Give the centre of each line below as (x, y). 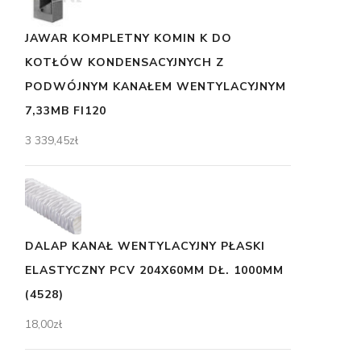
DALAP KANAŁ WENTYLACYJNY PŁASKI (145, 246)
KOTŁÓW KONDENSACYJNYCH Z (124, 62)
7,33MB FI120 (66, 110)
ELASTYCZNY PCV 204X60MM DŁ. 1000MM (154, 270)
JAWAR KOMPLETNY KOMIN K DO (129, 38)
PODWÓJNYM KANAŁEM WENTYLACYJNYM (156, 86)
